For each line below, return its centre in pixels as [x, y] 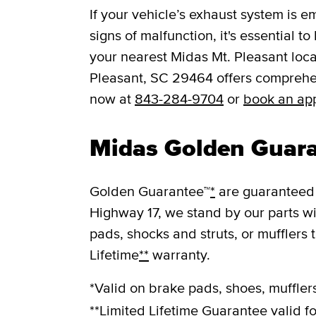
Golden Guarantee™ [150, 192]
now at [112, 99]
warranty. [180, 255]
